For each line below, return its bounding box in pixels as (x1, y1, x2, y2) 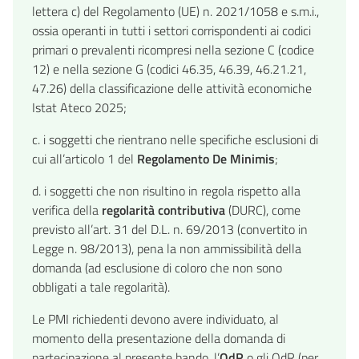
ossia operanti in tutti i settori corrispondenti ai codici (32, 21, 311, 41)
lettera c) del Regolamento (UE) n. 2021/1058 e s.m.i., (32, 2, 319, 22)
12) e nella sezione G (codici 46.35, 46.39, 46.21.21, (32, 59, 306, 79)
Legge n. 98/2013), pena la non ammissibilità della (32, 239, 301, 259)
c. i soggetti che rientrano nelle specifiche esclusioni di (32, 130, 318, 150)
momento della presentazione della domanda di (32, 329, 285, 349)
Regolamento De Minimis (137, 149, 275, 169)
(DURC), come (225, 200, 301, 220)
